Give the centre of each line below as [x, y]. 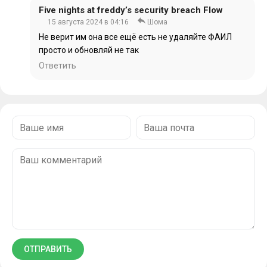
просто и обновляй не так [89, 50]
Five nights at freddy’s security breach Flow [131, 10]
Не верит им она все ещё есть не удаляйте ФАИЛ [135, 37]
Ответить [58, 66]
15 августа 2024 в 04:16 [88, 22]
